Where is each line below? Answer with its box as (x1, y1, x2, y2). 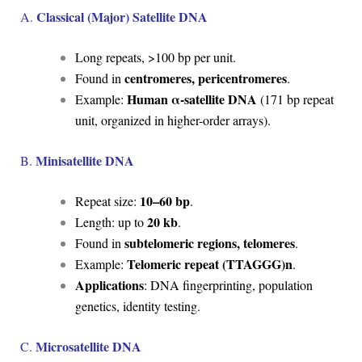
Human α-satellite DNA (126, 89, 257, 108)
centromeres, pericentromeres (124, 68, 287, 87)
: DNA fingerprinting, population (143, 276, 313, 293)
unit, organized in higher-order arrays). (74, 111, 271, 128)
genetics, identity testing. (74, 297, 200, 314)
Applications (74, 275, 144, 294)
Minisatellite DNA (35, 150, 134, 170)
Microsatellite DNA (35, 336, 145, 356)
